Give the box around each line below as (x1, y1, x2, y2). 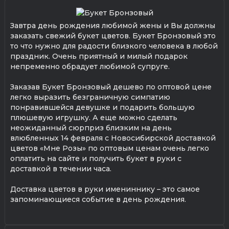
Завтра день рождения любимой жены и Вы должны (10, 20, 215, 30)
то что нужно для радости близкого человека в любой (10, 41, 218, 51)
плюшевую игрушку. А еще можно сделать (10, 112, 177, 122)
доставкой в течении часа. (10, 164, 111, 173)
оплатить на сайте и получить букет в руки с (10, 153, 181, 163)
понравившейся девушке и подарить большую (10, 102, 195, 112)
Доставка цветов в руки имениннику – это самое (10, 184, 200, 194)
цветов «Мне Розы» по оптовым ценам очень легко (10, 143, 209, 153)
